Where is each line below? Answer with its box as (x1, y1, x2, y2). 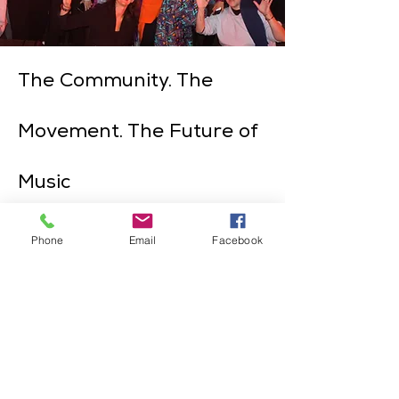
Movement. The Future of (18, 122, 258, 142)
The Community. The (18, 71, 213, 92)
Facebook (212, 232, 263, 247)
